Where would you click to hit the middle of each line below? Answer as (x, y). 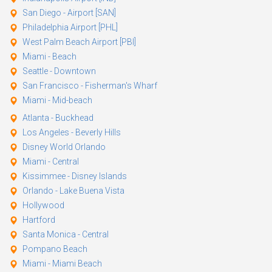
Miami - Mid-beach (57, 100)
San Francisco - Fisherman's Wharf (90, 85)
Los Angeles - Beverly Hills (72, 132)
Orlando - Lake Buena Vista (73, 190)
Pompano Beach (55, 249)
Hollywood (43, 205)
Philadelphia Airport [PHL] (70, 27)
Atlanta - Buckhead (58, 117)
